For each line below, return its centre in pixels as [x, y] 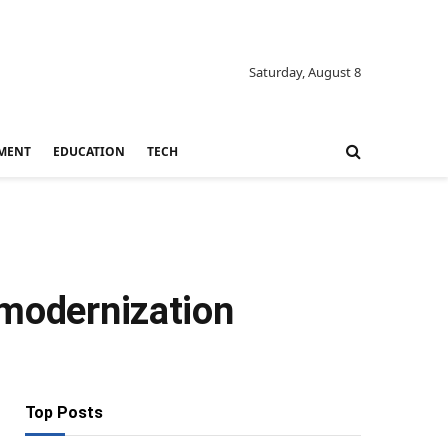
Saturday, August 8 [304, 72]
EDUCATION [89, 151]
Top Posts [64, 412]
